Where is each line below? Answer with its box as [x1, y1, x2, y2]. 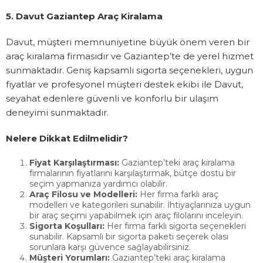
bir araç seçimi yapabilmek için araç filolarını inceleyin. [29, 210, 243, 221]
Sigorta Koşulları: [29, 221, 104, 232]
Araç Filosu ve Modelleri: [29, 189, 137, 200]
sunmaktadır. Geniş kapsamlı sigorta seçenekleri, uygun [6, 65, 253, 76]
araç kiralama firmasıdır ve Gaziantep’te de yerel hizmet [6, 50, 254, 62]
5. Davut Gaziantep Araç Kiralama [6, 11, 163, 22]
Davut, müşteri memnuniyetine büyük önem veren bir [6, 36, 249, 48]
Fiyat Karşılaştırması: [29, 157, 119, 168]
